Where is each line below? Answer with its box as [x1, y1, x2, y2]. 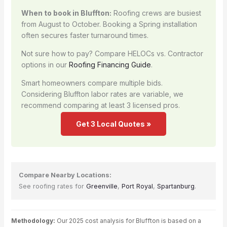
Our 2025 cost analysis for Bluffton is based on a [55, 216, 201, 224]
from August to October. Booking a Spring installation [21, 19, 197, 28]
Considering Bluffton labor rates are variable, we [21, 89, 183, 98]
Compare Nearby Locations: [18, 171, 111, 179]
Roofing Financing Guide [68, 60, 151, 69]
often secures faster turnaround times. [21, 30, 148, 40]
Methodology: [11, 216, 55, 224]
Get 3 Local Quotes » [76, 119, 151, 128]
